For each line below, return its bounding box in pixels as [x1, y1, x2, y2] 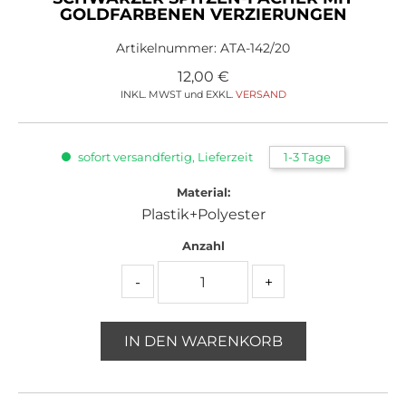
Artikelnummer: [116, 40, 220, 56]
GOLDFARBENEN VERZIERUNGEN [59, 5, 347, 24]
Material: [176, 185, 230, 199]
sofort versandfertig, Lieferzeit [77, 150, 253, 164]
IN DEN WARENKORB [123, 333, 283, 350]
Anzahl [181, 238, 225, 253]
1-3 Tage [283, 150, 331, 164]
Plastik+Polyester [140, 206, 266, 223]
